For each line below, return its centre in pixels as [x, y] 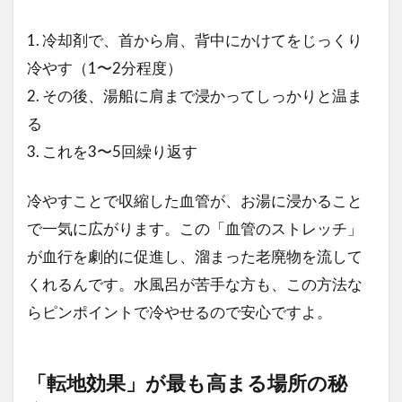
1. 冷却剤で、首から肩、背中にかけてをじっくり [195, 40]
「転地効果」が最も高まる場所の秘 [187, 384]
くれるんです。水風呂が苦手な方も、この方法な [195, 284]
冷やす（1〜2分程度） [105, 68]
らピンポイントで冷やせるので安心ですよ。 [179, 312]
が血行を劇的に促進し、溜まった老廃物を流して [195, 257]
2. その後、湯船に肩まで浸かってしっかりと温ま [195, 96]
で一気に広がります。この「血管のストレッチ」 [195, 229]
